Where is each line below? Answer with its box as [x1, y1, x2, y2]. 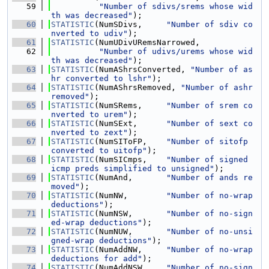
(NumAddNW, [94, 245, 166, 254]
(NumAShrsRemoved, [94, 83, 181, 92]
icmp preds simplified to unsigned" [51, 164, 214, 173]
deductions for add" [51, 254, 142, 263]
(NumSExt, [94, 119, 166, 128]
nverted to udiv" [51, 29, 128, 38]
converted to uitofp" [51, 146, 147, 155]
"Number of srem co [166, 101, 253, 110]
